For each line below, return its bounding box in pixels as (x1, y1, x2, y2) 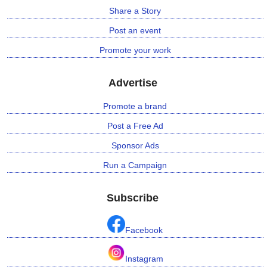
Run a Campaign (103, 160, 167, 170)
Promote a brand (103, 101, 167, 111)
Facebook (125, 225, 163, 235)
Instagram (125, 254, 163, 264)
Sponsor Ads (111, 141, 159, 151)
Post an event (109, 26, 162, 36)
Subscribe (107, 192, 159, 204)
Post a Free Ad (107, 121, 163, 131)
